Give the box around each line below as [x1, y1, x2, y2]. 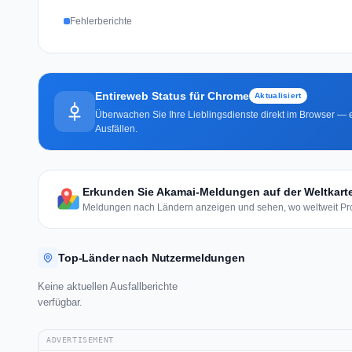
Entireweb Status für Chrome [95, 89, 249, 102]
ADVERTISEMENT [46, 335, 114, 344]
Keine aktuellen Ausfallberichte [38, 280, 178, 292]
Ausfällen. [95, 123, 137, 134]
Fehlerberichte [70, 15, 132, 27]
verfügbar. [38, 295, 82, 308]
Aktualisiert [255, 90, 302, 100]
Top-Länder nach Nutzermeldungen [58, 251, 245, 264]
